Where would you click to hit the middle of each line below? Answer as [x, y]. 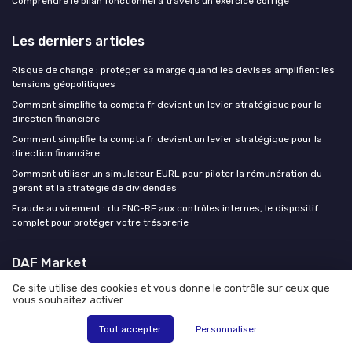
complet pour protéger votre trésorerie [100, 223]
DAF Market [49, 263]
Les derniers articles [78, 41]
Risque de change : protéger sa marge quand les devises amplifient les [173, 70]
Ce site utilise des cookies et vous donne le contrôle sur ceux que [171, 288]
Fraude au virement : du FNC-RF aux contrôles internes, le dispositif [165, 209]
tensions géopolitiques [64, 84]
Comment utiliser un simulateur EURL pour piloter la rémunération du [167, 174]
